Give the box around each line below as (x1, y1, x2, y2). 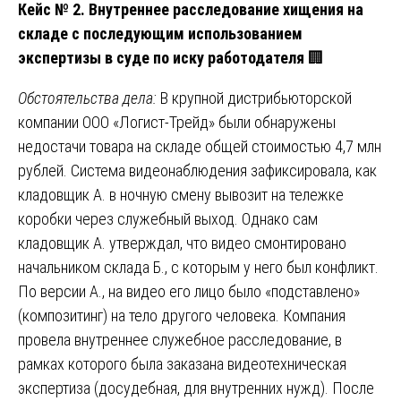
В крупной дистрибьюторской (157, 88, 352, 107)
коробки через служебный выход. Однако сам (18, 209, 318, 228)
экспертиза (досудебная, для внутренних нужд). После (18, 378, 374, 397)
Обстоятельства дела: (18, 88, 157, 107)
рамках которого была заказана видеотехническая (18, 354, 346, 373)
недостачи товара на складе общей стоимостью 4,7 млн (18, 136, 381, 156)
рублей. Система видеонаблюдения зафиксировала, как (18, 160, 377, 180)
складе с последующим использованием (18, 23, 303, 43)
